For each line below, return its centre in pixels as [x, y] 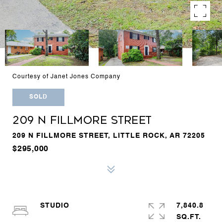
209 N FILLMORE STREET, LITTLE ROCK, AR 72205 [109, 136]
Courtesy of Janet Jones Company [66, 77]
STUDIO [55, 205]
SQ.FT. [189, 217]
